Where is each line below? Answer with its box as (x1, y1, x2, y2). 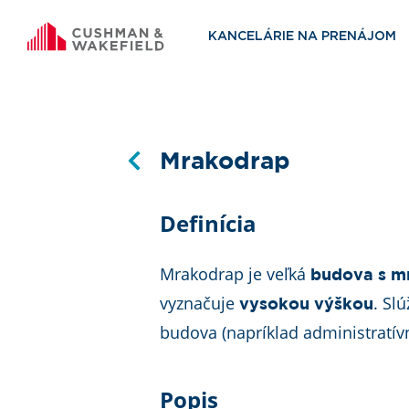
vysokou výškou (235, 298, 374, 312)
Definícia (160, 208, 257, 238)
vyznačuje (160, 292, 236, 314)
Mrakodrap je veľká (160, 263, 311, 285)
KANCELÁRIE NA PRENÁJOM (208, 30, 396, 43)
